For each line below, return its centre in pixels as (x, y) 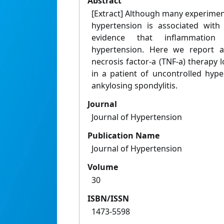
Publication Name (123, 136)
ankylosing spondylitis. (134, 86)
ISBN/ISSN (108, 199)
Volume (103, 167)
